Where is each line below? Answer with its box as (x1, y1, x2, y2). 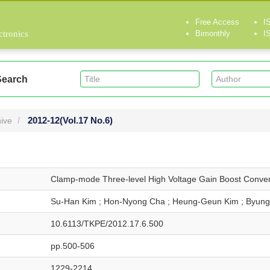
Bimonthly (195, 29, 230, 38)
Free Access (195, 17, 239, 27)
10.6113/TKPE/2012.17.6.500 (51, 219, 163, 228)
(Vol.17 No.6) (60, 115, 113, 125)
